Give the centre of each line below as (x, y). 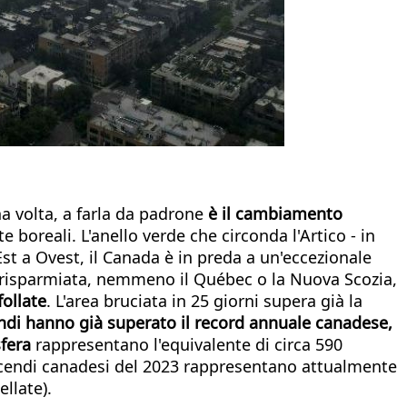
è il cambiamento (275, 213)
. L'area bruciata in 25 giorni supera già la (204, 300)
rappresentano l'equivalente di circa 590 (189, 344)
